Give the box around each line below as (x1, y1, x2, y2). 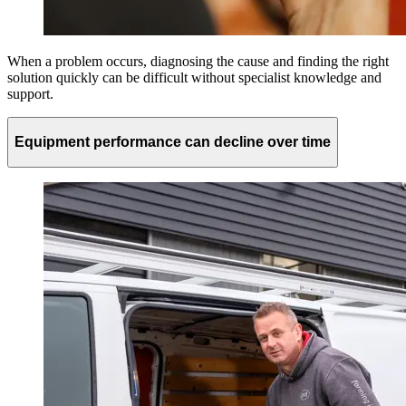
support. (7, 86, 53, 102)
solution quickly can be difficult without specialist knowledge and (7, 70, 382, 86)
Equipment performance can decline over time (14, 133, 331, 150)
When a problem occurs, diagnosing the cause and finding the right (7, 53, 389, 70)
